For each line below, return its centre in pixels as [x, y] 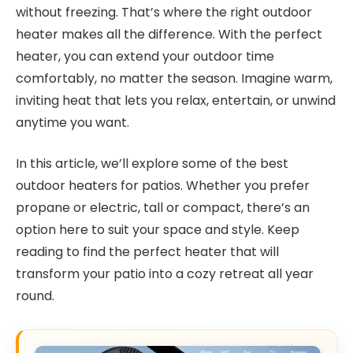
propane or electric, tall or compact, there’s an [163, 208]
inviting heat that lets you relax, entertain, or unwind [176, 100]
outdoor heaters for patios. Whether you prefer [163, 186]
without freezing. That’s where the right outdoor [164, 12]
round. [35, 296]
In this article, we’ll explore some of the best [152, 164]
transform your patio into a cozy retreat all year [165, 274]
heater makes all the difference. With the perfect [169, 34]
